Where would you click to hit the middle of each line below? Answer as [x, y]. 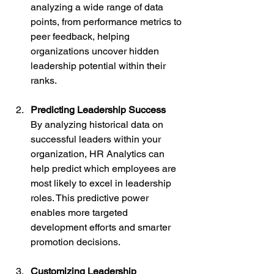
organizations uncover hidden [96, 51]
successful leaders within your [97, 139]
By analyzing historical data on [98, 124]
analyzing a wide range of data [98, 7]
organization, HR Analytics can [99, 154]
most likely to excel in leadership [102, 183]
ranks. [44, 80]
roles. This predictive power [91, 198]
